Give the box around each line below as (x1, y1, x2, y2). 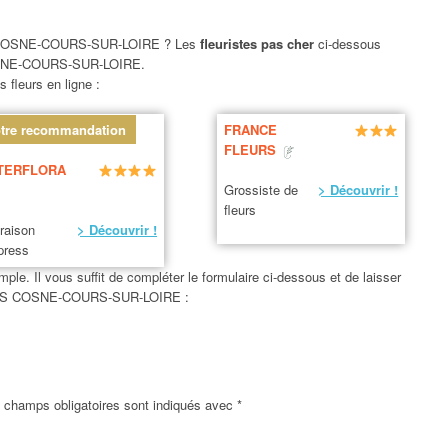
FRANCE (224, 120, 278, 140)
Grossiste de (224, 180, 299, 200)
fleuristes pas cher (199, 33, 318, 53)
